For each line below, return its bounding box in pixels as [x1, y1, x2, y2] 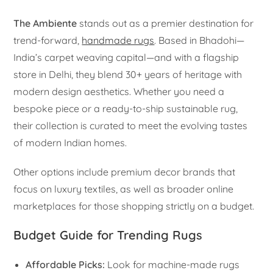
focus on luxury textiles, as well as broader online [13, 183, 234, 196]
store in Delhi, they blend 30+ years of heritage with [13, 68, 243, 81]
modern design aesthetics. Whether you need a [13, 85, 225, 98]
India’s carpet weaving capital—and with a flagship [13, 51, 239, 64]
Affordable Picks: [26, 258, 105, 271]
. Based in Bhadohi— [154, 34, 245, 47]
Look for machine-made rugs [105, 258, 240, 271]
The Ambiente [13, 17, 77, 30]
